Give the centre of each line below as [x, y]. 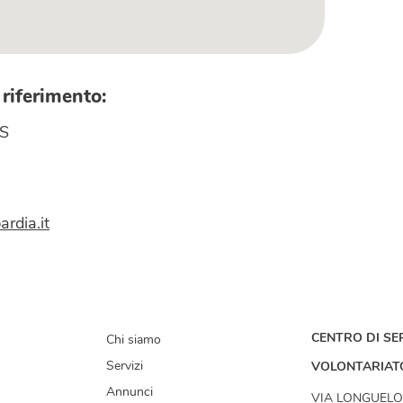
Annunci [130, 393]
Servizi [125, 367]
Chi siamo [134, 341]
